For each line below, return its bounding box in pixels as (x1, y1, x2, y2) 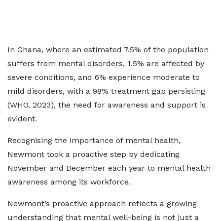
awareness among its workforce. (7, 177, 131, 186)
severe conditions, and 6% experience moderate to (7, 73, 200, 82)
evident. (7, 114, 37, 123)
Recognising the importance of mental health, (7, 136, 181, 145)
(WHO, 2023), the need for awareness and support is (7, 100, 206, 110)
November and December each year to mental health (7, 163, 211, 173)
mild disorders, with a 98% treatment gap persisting (7, 86, 205, 96)
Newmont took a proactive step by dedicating (7, 149, 180, 159)
